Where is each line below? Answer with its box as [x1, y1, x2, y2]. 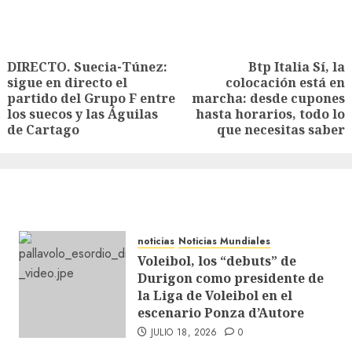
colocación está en [225, 74, 345, 91]
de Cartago [7, 121, 79, 138]
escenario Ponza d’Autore [137, 304, 304, 321]
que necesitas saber [217, 121, 345, 138]
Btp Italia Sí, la [248, 58, 345, 75]
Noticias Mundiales [178, 234, 270, 248]
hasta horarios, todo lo [196, 105, 345, 123]
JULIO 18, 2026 [150, 325, 218, 339]
